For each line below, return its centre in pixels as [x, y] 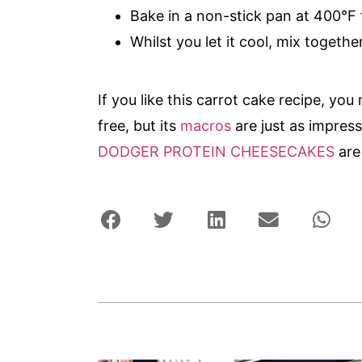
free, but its [139, 125]
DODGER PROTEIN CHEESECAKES [217, 151]
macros [206, 125]
